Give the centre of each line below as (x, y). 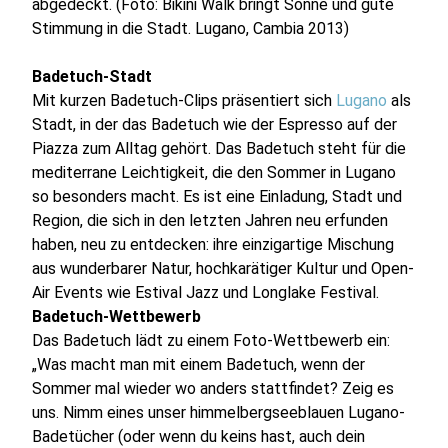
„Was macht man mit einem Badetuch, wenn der (199, 365)
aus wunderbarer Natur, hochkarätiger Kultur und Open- (223, 269)
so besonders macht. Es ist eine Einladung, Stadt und (217, 197)
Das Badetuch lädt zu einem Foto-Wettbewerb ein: (211, 341)
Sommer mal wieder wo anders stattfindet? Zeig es (213, 389)
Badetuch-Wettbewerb (117, 317)
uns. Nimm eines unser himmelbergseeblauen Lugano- (219, 413)
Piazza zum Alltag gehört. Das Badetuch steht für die (219, 149)
